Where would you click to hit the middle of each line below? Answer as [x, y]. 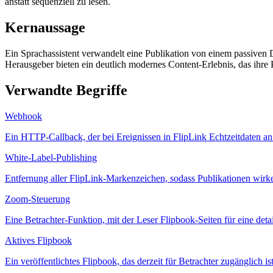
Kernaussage [45, 27]
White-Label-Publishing [51, 157]
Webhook [23, 116]
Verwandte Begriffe [66, 90]
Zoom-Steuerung [37, 199]
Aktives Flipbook [38, 240]
